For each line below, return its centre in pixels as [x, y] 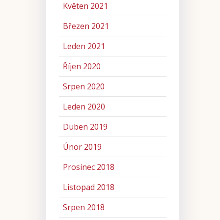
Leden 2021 [84, 46]
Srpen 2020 [83, 87]
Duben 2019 [85, 127]
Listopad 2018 [88, 187]
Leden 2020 [84, 107]
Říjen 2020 [82, 67]
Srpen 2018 [83, 207]
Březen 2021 [86, 26]
